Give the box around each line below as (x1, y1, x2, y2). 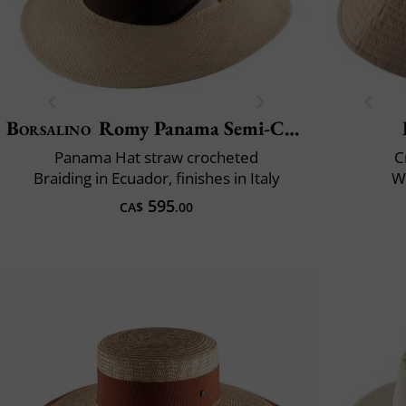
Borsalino (5, 114, 91, 141)
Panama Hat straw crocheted (54, 146, 258, 168)
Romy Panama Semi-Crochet (98, 114, 285, 141)
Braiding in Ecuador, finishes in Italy (33, 167, 280, 188)
